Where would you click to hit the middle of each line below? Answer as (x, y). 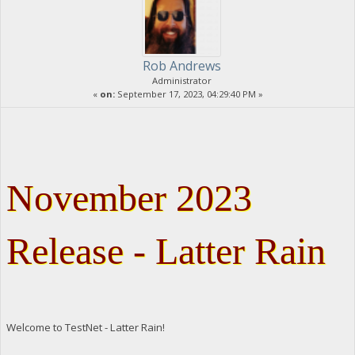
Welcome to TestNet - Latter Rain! (85, 327)
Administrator (181, 80)
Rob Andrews (181, 65)
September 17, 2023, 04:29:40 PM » (189, 94)
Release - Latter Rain (166, 250)
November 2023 (129, 197)
